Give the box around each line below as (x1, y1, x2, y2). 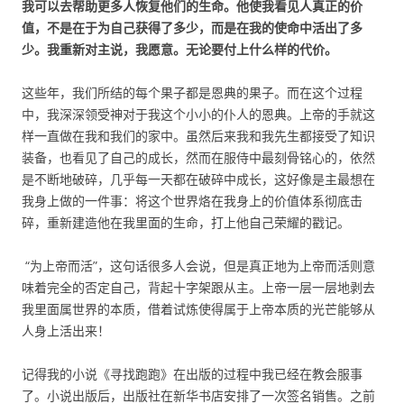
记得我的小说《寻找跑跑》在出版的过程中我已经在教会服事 (22, 365, 363, 382)
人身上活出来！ (22, 322, 110, 339)
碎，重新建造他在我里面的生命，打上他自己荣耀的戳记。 (22, 214, 350, 231)
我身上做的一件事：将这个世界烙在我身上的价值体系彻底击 (22, 192, 363, 209)
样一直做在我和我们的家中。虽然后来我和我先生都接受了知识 (22, 127, 375, 144)
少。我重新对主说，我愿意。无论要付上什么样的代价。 (22, 41, 337, 58)
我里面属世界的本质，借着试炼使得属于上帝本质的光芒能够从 (22, 300, 375, 317)
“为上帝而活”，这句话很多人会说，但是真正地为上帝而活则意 (22, 257, 375, 274)
